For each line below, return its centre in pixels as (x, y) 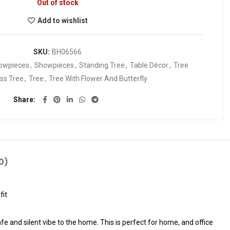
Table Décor (149, 65)
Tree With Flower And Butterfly (98, 79)
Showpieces (54, 65)
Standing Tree (102, 65)
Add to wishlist (62, 21)
